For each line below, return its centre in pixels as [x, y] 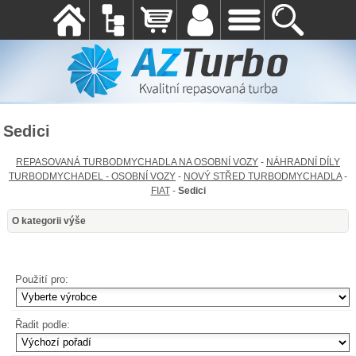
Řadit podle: [43, 324]
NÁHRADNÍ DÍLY [303, 162]
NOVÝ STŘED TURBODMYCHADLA [263, 176]
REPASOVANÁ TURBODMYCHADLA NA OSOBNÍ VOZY [137, 162]
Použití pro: [42, 279]
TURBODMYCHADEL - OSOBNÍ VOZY [92, 176]
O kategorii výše [48, 221]
